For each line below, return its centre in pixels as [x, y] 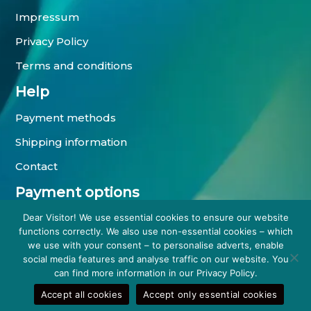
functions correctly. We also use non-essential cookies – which [155, 231]
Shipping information [72, 142]
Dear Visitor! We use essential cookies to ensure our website [155, 217]
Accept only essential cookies [210, 294]
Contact [37, 167]
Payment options [78, 193]
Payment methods [66, 118]
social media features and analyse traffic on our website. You [155, 259]
